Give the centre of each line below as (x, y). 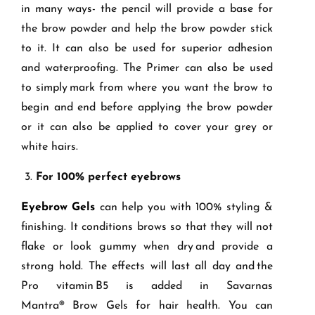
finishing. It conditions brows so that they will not (147, 227)
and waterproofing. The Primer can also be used (147, 69)
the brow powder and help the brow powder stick (147, 29)
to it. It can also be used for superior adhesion (147, 49)
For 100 (56, 178)
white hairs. (50, 147)
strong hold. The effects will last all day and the (147, 267)
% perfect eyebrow (126, 178)
